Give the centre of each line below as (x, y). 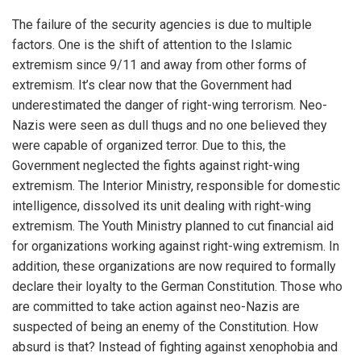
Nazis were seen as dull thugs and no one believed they (170, 125)
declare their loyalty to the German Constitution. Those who (177, 286)
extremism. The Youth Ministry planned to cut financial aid (173, 226)
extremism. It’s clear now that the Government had (152, 85)
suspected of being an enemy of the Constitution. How (165, 327)
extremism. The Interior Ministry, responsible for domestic (176, 186)
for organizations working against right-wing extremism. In (176, 246)
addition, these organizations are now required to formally (174, 266)
